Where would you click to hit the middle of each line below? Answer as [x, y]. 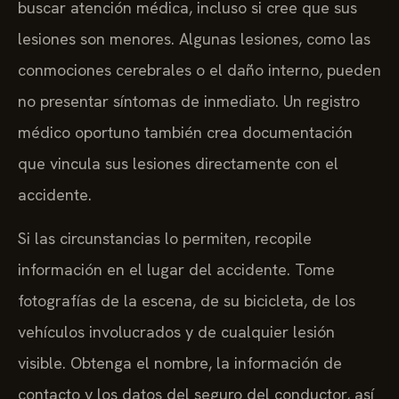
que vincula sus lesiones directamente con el [178, 163]
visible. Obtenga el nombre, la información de [180, 363]
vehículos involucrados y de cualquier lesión [176, 332]
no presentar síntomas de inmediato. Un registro [189, 101]
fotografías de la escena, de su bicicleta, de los [187, 301]
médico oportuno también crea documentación [185, 132]
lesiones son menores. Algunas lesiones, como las [194, 38]
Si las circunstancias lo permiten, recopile [165, 239]
